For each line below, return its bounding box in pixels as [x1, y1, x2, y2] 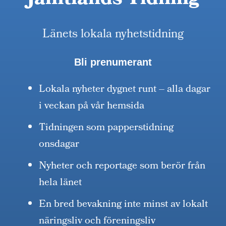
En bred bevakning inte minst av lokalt [39, 196, 208, 214]
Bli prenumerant [74, 56, 152, 68]
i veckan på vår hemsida [39, 98, 145, 116]
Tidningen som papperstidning [39, 120, 174, 137]
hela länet [39, 175, 82, 192]
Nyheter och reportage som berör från [39, 158, 206, 176]
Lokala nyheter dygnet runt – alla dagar [39, 81, 211, 99]
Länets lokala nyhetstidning [42, 25, 184, 45]
